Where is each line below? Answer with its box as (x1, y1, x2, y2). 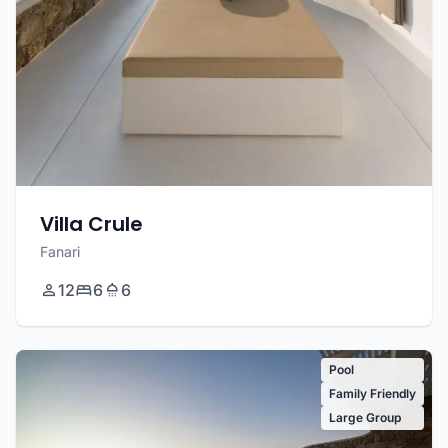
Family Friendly (329, 386, 416, 402)
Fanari (40, 243, 80, 261)
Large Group (329, 410, 401, 426)
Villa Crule (40, 210, 143, 239)
